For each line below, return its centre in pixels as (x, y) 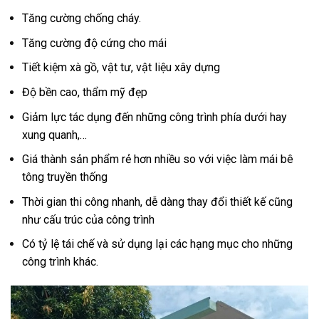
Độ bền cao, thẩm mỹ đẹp (85, 93)
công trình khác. (60, 262)
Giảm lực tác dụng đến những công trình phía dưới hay (155, 117)
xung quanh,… (54, 135)
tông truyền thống (65, 177)
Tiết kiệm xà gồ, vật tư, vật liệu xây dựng (121, 68)
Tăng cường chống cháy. (82, 19)
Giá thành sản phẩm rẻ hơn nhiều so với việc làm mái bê (158, 159)
